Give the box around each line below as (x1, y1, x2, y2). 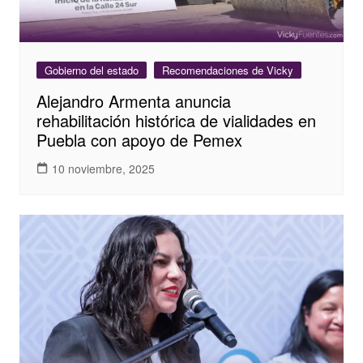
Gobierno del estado (44, 62, 139, 79)
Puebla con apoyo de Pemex (36, 128, 242, 152)
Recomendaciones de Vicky (161, 62, 293, 79)
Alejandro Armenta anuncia (36, 89, 231, 113)
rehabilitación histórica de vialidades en (36, 109, 316, 133)
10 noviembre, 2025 (51, 160, 155, 177)
